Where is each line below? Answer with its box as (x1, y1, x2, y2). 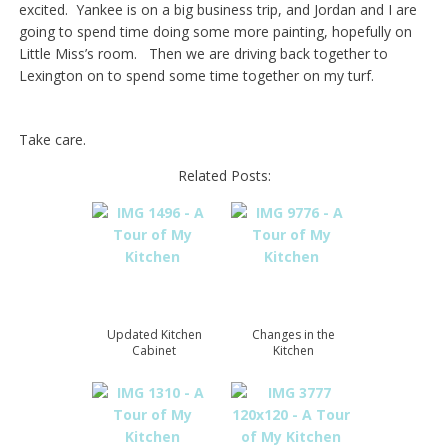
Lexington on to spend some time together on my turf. (18, 66, 374, 86)
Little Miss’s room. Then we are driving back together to (18, 44, 388, 64)
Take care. (18, 130, 86, 150)
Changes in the (251, 326, 335, 344)
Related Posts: (177, 166, 271, 186)
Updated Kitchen (106, 326, 202, 344)
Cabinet (132, 342, 176, 360)
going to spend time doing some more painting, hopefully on (18, 22, 412, 42)
